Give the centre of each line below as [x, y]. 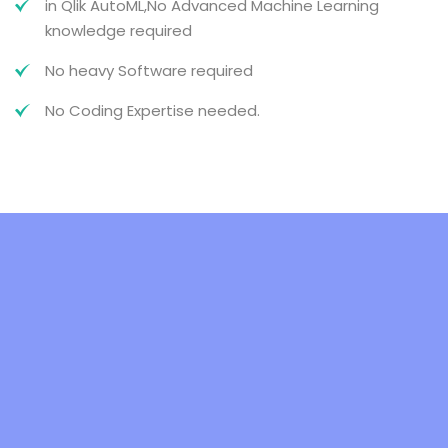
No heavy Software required [149, 70]
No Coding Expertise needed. [152, 110]
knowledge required [118, 30]
